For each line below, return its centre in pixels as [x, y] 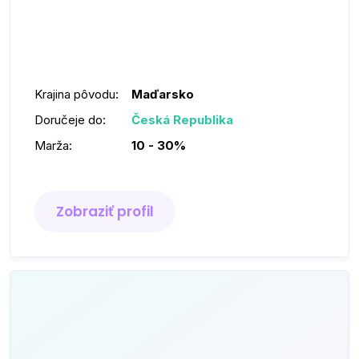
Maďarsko [163, 94]
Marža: [53, 145]
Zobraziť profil [105, 212]
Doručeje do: [70, 120]
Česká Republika [182, 120]
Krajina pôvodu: [77, 94]
